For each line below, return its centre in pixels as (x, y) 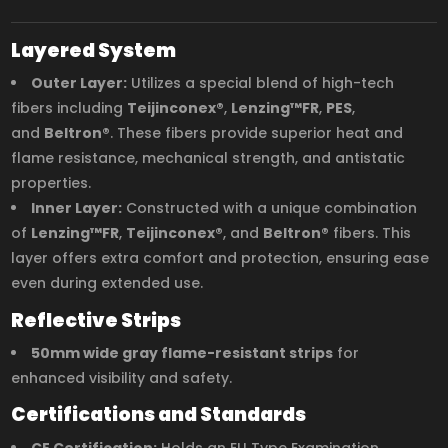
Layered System (94, 50)
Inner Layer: (77, 208)
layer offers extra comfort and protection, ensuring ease (220, 258)
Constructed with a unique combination (270, 208)
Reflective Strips (96, 320)
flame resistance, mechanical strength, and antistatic (208, 158)
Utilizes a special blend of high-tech (261, 83)
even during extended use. (107, 283)
